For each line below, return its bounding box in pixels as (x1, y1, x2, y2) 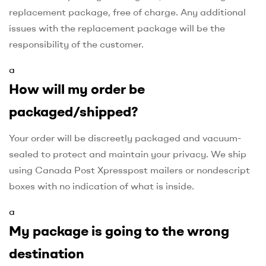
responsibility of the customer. (9, 37, 144, 50)
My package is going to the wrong (9, 221, 229, 239)
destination (9, 244, 84, 262)
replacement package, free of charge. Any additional (9, 5, 246, 18)
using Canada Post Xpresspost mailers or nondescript (9, 163, 250, 176)
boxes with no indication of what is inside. (9, 179, 194, 192)
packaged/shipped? (9, 102, 138, 120)
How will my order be (9, 80, 145, 97)
